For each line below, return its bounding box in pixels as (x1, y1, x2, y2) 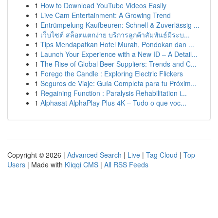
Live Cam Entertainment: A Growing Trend (40, 10, 171, 20)
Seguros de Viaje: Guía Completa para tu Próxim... (40, 78, 197, 88)
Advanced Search (67, 150, 122, 160)
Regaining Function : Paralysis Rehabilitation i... (40, 88, 187, 98)
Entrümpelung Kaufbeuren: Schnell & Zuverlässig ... (40, 20, 200, 30)
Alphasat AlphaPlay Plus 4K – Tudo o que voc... (40, 98, 186, 108)
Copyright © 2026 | (7, 150, 67, 160)
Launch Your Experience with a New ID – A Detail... (40, 49, 198, 59)
